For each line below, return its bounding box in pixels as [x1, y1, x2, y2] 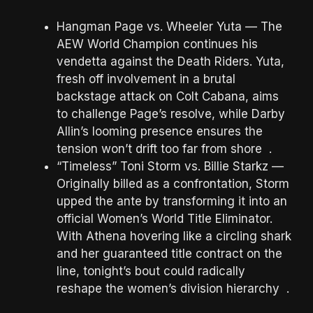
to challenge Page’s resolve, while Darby [57, 107, 285, 122]
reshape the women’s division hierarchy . [57, 282, 289, 296]
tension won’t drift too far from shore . [57, 142, 272, 156]
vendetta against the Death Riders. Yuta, [57, 54, 284, 69]
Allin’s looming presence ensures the [57, 124, 263, 139]
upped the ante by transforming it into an [57, 194, 287, 209]
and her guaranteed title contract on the [57, 247, 282, 261]
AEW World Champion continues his [57, 37, 258, 52]
